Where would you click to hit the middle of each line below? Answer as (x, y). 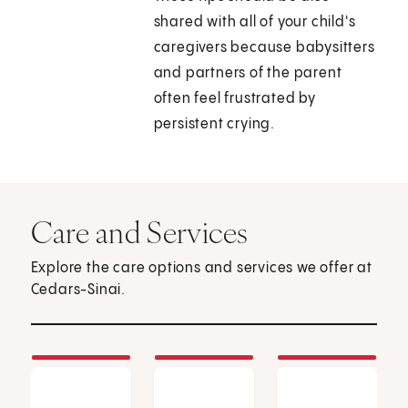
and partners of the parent (248, 74)
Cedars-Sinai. (78, 291)
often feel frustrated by (235, 99)
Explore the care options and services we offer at (201, 269)
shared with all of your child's (255, 23)
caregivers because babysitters (264, 48)
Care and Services (139, 233)
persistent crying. (214, 125)
